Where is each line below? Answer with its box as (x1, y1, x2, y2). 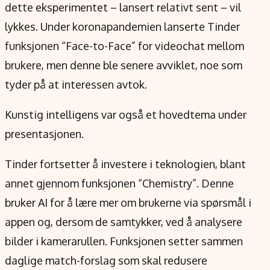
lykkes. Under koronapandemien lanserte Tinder (5, 19, 240, 33)
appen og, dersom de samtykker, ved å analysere (5, 215, 242, 228)
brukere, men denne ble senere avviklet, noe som (5, 58, 242, 72)
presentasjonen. (5, 127, 84, 140)
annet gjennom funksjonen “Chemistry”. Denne (5, 176, 234, 190)
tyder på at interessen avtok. (5, 77, 147, 91)
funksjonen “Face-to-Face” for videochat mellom (5, 39, 244, 52)
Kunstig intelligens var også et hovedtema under (5, 107, 246, 121)
